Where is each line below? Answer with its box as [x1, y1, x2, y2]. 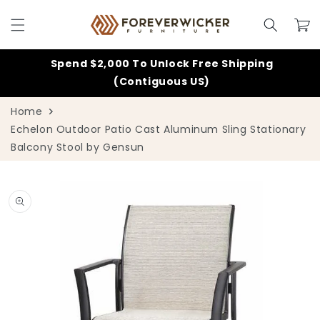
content [18, 14, 66, 29]
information [7, 198, 77, 214]
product [7, 185, 55, 201]
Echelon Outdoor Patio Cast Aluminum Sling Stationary [11, 122, 306, 137]
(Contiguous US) [114, 74, 210, 89]
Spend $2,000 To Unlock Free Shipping [50, 56, 274, 71]
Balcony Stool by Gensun [11, 140, 144, 155]
